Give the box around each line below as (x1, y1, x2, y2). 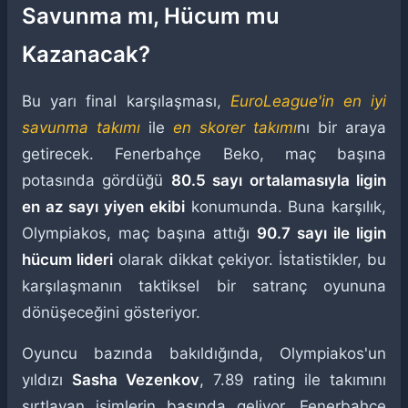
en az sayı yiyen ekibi (22, 198, 185, 216)
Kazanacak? (22, 41, 150, 67)
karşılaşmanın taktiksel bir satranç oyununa (22, 277, 386, 295)
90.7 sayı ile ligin (257, 224, 386, 242)
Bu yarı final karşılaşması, (22, 92, 230, 110)
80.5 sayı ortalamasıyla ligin (170, 171, 387, 189)
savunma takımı (22, 118, 140, 137)
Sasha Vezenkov (72, 371, 199, 389)
